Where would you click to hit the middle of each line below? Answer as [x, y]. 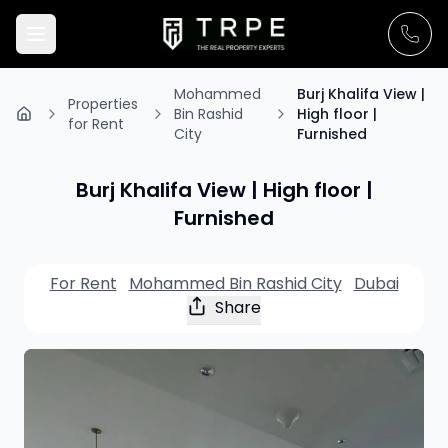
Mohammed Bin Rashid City [235, 283]
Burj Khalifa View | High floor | [224, 190]
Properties [103, 104]
